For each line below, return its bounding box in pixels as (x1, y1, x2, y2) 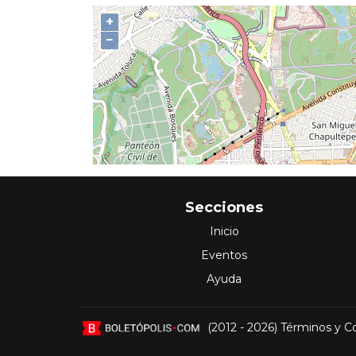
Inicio (209, 224, 239, 239)
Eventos (201, 248, 247, 263)
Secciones (185, 199, 263, 217)
